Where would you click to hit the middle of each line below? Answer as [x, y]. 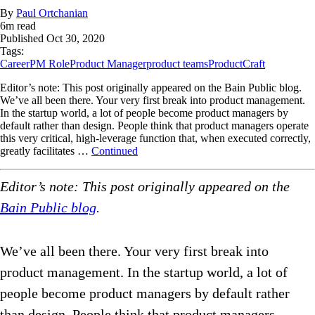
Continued [115, 151]
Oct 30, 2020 [76, 39]
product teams [177, 64]
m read [21, 26]
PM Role [50, 64]
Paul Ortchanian [52, 13]
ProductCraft [237, 64]
